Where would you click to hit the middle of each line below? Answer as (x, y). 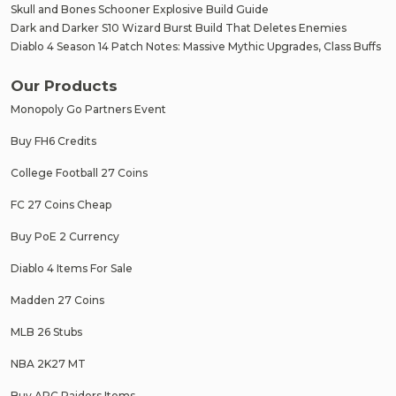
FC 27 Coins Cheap (61, 205)
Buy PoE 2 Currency (65, 236)
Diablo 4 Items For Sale (72, 268)
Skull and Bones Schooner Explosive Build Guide (140, 9)
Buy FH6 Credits (53, 141)
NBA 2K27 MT (48, 364)
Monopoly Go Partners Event (88, 109)
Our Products (64, 86)
